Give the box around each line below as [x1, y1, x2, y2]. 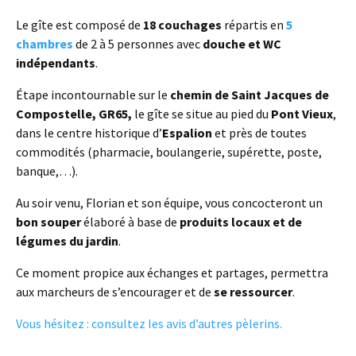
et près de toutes [212, 125, 307, 141]
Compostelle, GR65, [16, 106, 132, 122]
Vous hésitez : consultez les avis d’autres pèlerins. [16, 315, 282, 331]
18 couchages [143, 17, 222, 33]
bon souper [16, 214, 81, 230]
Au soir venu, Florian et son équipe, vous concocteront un [16, 195, 323, 211]
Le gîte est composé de [16, 17, 143, 33]
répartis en [222, 17, 286, 33]
